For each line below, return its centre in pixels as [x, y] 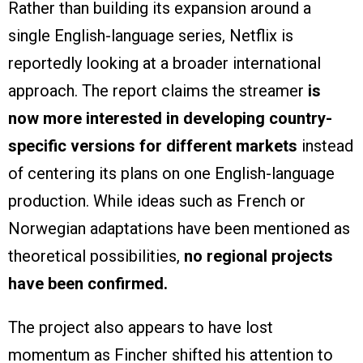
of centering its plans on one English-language [171, 174]
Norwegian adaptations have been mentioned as [179, 229]
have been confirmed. [88, 284]
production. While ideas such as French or [157, 201]
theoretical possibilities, [96, 256]
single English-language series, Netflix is [151, 36]
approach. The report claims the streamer [156, 91]
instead [325, 146]
